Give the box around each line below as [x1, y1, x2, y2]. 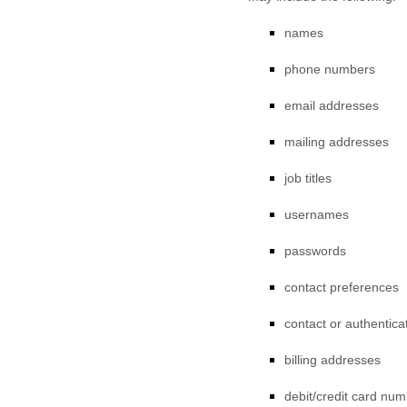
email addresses [284, 98, 379, 113]
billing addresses [284, 352, 381, 367]
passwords [284, 243, 346, 258]
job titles [284, 171, 332, 185]
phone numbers [284, 62, 375, 76]
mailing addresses [284, 134, 389, 149]
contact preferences [284, 280, 399, 294]
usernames [284, 207, 349, 222]
